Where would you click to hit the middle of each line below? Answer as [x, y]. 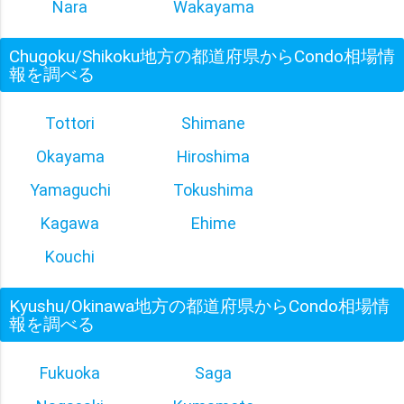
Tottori [70, 123]
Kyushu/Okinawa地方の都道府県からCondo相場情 [199, 305]
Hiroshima [213, 156]
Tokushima [213, 189]
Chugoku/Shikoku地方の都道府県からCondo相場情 [202, 55]
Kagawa [70, 223]
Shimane [213, 123]
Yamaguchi [70, 189]
